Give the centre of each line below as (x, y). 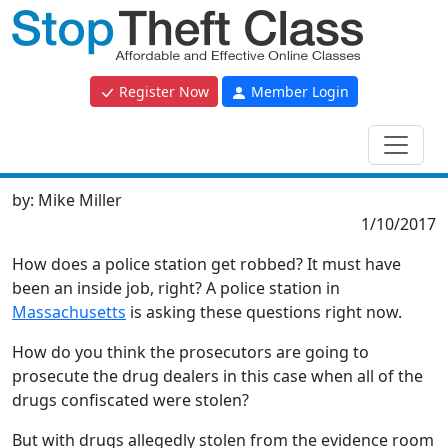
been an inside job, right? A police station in (176, 288)
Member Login (298, 91)
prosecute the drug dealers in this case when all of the (217, 376)
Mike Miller (80, 200)
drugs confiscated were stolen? (130, 400)
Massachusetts (69, 312)
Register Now (162, 91)
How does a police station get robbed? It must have (206, 264)
